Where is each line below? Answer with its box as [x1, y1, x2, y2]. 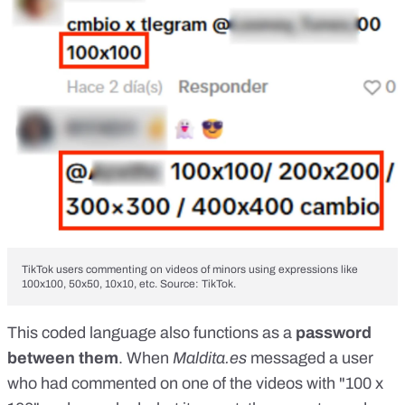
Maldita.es [173, 349, 250, 368]
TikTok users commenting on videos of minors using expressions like [22, 263, 358, 277]
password [296, 324, 372, 343]
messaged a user [250, 349, 373, 368]
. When [118, 349, 173, 368]
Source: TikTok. [160, 278, 236, 291]
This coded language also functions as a [7, 324, 296, 343]
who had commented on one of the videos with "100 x [7, 374, 383, 393]
